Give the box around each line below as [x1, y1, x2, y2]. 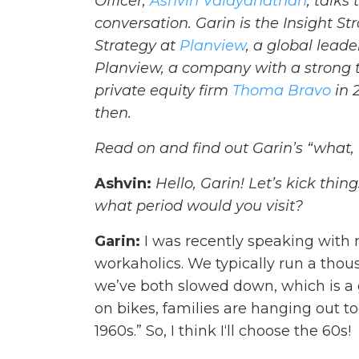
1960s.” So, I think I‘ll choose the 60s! [95, 322, 351, 341]
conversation [95, 14, 188, 33]
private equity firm [95, 82, 232, 100]
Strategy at [95, 37, 179, 55]
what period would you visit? [95, 197, 303, 216]
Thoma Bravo [232, 82, 331, 100]
